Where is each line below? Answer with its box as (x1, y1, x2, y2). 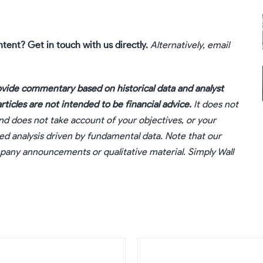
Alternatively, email (148, 41, 230, 50)
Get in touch (28, 41, 80, 50)
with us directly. (80, 41, 148, 50)
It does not (191, 100, 238, 110)
